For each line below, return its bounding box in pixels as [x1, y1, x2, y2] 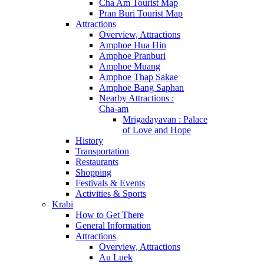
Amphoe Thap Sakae [99, 72, 178, 82]
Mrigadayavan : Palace [123, 114, 207, 124]
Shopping [75, 167, 111, 177]
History [75, 136, 103, 146]
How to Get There [75, 210, 144, 220]
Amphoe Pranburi [99, 51, 166, 61]
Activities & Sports [75, 189, 146, 199]
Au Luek [99, 252, 133, 262]
